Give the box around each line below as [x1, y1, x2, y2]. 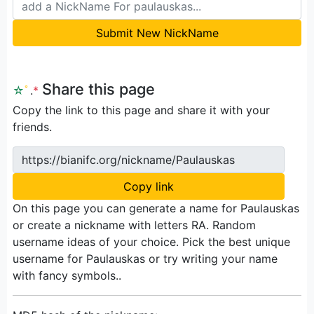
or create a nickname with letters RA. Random [13, 217, 256, 232]
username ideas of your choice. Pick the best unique [13, 234, 290, 249]
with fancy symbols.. [13, 268, 121, 282]
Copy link [123, 179, 174, 193]
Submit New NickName [95, 25, 219, 40]
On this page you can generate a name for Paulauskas [13, 200, 299, 215]
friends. [13, 119, 52, 134]
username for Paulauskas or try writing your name [13, 251, 278, 266]
